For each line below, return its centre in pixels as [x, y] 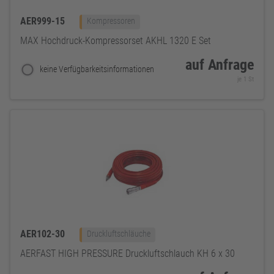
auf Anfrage [220, 65]
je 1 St [246, 80]
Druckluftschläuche [119, 234]
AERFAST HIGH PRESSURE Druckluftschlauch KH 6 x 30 [128, 254]
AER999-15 [44, 21]
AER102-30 [44, 234]
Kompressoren [111, 21]
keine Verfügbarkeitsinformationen [97, 70]
